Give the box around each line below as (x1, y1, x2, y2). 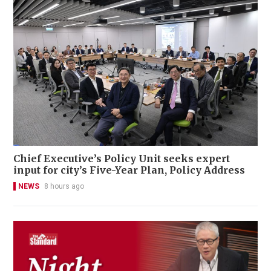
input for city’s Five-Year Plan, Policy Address (13, 164, 245, 177)
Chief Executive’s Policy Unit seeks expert (13, 152, 230, 165)
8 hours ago (44, 182, 84, 191)
